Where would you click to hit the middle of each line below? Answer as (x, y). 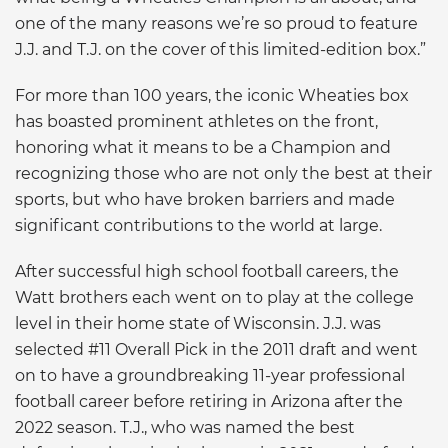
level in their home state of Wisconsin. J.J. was (198, 323)
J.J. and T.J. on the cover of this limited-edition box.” (220, 49)
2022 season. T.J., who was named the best (185, 427)
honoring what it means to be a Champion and (203, 147)
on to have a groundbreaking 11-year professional (210, 375)
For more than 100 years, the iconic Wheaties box (212, 95)
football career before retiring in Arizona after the (209, 401)
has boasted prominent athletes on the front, (196, 121)
